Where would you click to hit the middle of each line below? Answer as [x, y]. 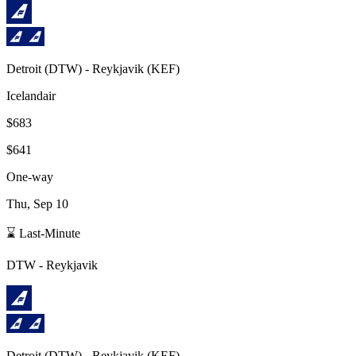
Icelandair [31, 95]
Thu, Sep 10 [37, 203]
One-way [30, 176]
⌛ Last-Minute [43, 233]
